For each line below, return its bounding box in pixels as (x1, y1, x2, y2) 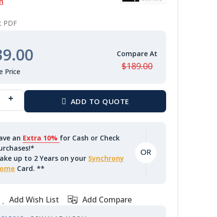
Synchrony (88, 154, 124, 163)
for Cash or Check (60, 133, 120, 143)
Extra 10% (23, 133, 60, 143)
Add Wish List (9, 194, 59, 205)
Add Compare (82, 194, 132, 205)
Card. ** (15, 164, 45, 173)
